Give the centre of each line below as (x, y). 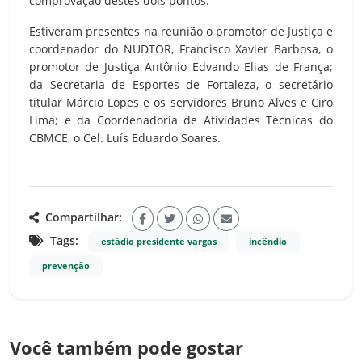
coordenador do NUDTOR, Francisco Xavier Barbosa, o (181, 48)
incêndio (268, 241)
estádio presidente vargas (159, 241)
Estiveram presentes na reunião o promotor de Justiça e (181, 31)
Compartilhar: (82, 217)
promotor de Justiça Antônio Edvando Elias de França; (181, 66)
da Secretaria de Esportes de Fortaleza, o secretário (181, 84)
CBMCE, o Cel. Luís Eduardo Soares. (125, 137)
